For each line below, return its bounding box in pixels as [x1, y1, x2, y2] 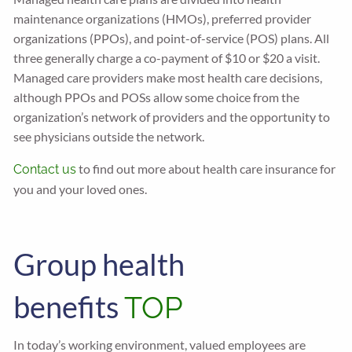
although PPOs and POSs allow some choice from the [13, 90, 300, 104]
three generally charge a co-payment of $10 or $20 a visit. [13, 50, 321, 65]
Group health [13, 246, 185, 282]
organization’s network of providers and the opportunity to [13, 109, 331, 124]
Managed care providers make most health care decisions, [13, 70, 323, 85]
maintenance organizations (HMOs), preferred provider [13, 11, 312, 26]
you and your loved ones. [13, 181, 148, 196]
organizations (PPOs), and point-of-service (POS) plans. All [13, 31, 330, 46]
